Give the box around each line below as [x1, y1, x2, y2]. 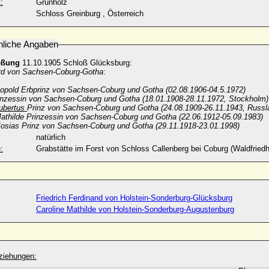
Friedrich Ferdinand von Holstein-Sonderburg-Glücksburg [36, 193, 232, 202]
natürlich [36, 133, 65, 142]
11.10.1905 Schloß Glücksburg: [20, 58, 134, 67]
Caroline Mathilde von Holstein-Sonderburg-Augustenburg [36, 205, 234, 214]
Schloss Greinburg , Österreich [36, 9, 144, 18]
